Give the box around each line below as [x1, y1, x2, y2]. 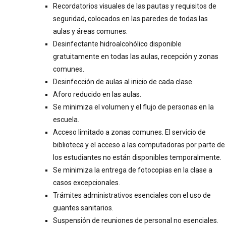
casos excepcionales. [53, 178, 120, 187]
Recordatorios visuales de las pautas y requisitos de [53, 2, 216, 10]
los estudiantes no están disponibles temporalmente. [53, 153, 221, 161]
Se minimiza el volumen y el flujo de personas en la [53, 102, 214, 111]
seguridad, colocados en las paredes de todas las [53, 14, 208, 23]
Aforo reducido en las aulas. [53, 90, 141, 98]
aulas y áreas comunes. [53, 27, 128, 35]
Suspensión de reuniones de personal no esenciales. [53, 216, 218, 224]
